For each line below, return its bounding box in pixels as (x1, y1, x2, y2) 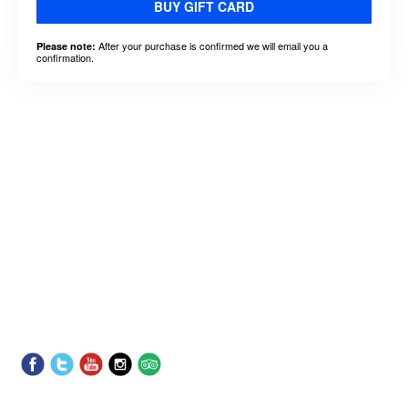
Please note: (36, 38, 96, 53)
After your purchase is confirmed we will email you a (96, 37, 328, 53)
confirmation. (36, 49, 94, 65)
